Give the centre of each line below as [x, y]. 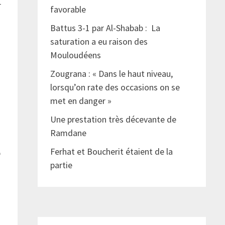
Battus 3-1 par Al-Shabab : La [105, 28]
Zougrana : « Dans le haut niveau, [111, 74]
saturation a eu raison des [99, 42]
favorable [68, 10]
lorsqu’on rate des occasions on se [115, 87]
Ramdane [68, 133]
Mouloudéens [75, 55]
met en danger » [82, 101]
